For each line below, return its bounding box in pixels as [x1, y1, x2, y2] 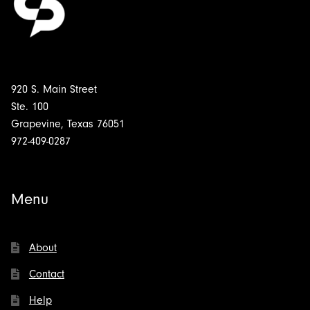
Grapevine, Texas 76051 [11, 117, 125, 130]
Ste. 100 [11, 100, 48, 113]
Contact [28, 268, 64, 281]
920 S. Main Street [11, 82, 97, 95]
